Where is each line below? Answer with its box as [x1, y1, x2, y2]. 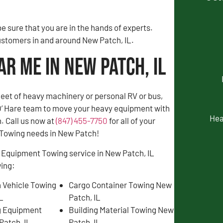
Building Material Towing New [68, 204, 174, 215]
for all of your [108, 115, 155, 126]
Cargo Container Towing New [68, 179, 172, 190]
